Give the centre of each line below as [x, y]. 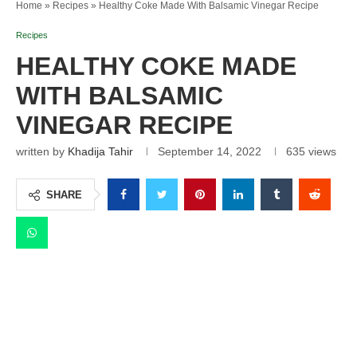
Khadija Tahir [100, 151]
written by [42, 151]
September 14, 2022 [210, 151]
